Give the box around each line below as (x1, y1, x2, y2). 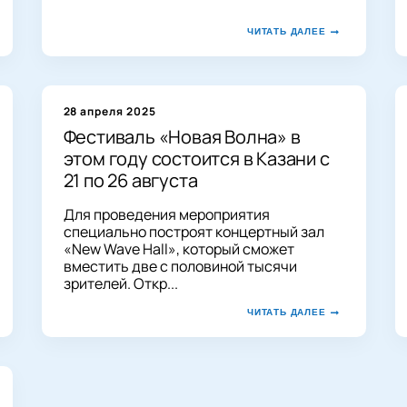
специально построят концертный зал (63, 221, 324, 242)
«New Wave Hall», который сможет (63, 238, 294, 259)
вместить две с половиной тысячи (63, 255, 297, 276)
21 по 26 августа (63, 167, 198, 193)
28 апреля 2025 (63, 103, 156, 119)
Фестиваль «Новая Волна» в (63, 124, 301, 149)
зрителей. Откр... (63, 273, 178, 293)
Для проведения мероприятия (63, 203, 270, 224)
